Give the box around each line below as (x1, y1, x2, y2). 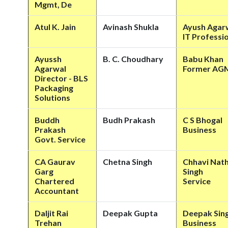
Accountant (35, 186, 79, 195)
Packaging (35, 83, 73, 93)
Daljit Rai (35, 208, 68, 218)
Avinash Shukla (103, 22, 159, 32)
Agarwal (35, 64, 66, 73)
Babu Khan (183, 54, 223, 64)
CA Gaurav (35, 157, 75, 166)
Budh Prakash (103, 115, 155, 125)
